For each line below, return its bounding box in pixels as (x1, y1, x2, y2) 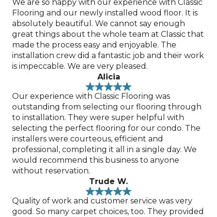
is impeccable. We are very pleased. (12, 61, 148, 71)
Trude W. (89, 176, 128, 186)
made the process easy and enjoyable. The (12, 40, 176, 49)
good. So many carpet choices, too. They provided (12, 206, 204, 216)
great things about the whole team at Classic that (12, 29, 204, 39)
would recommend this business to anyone (12, 155, 179, 165)
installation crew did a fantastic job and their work (12, 50, 204, 60)
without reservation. (12, 166, 90, 175)
